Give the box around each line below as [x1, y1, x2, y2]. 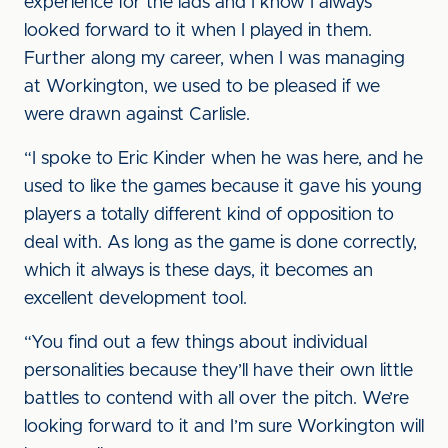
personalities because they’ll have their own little [24, 362, 413, 380]
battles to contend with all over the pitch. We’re [24, 390, 409, 408]
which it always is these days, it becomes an [24, 262, 373, 280]
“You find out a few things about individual [24, 334, 367, 352]
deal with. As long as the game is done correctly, [24, 234, 417, 252]
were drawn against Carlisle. [24, 106, 250, 124]
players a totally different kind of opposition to [24, 206, 394, 224]
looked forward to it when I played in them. [24, 22, 372, 40]
